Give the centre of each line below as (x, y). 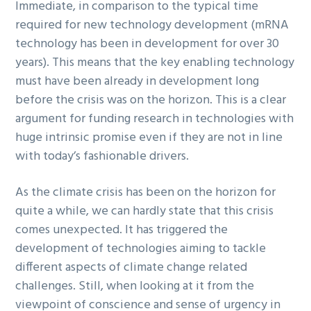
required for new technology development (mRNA (152, 26)
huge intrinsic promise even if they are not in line (149, 138)
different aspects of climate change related (132, 268)
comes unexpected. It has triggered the (122, 230)
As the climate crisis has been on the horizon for (146, 193)
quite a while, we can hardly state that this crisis (145, 212)
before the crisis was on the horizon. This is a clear (151, 101)
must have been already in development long (137, 82)
